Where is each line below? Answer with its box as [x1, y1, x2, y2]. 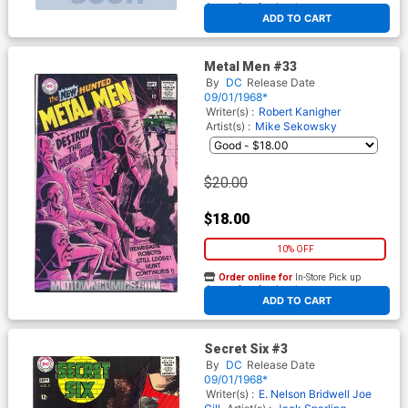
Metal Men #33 [204, 58, 297, 74]
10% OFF [276, 244, 314, 255]
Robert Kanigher [259, 104, 341, 118]
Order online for [219, 271, 292, 284]
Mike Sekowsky [255, 118, 337, 133]
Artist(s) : [206, 118, 253, 133]
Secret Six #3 [204, 341, 288, 356]
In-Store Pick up [292, 271, 361, 284]
